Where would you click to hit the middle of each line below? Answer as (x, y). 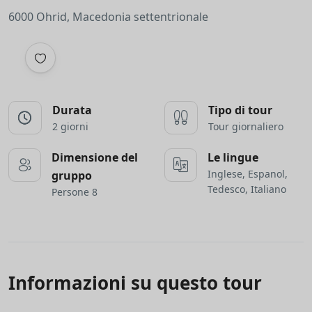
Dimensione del (95, 157)
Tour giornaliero (246, 126)
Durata (72, 110)
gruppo (72, 175)
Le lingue (233, 157)
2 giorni (70, 126)
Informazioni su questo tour (135, 283)
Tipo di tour (240, 110)
